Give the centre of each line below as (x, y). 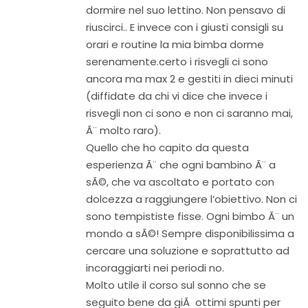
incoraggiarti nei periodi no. (155, 268)
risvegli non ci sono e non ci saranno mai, (189, 113)
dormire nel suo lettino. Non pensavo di (186, 10)
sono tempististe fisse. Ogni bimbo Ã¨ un (190, 216)
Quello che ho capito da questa (167, 147)
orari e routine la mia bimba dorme (175, 44)
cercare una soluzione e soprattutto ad (188, 251)
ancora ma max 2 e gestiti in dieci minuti (189, 79)
